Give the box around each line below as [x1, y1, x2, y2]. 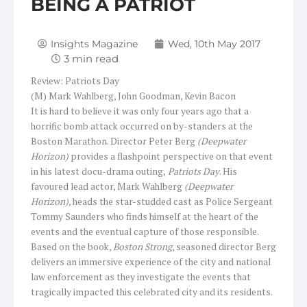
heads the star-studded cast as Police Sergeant [73, 195, 273, 208]
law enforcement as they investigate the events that [31, 270, 251, 283]
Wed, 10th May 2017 [168, 38, 260, 49]
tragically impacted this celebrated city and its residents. [31, 285, 273, 298]
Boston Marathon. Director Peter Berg [31, 134, 197, 147]
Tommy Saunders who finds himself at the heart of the [31, 210, 258, 223]
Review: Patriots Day [31, 74, 119, 87]
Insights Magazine [51, 38, 138, 49]
